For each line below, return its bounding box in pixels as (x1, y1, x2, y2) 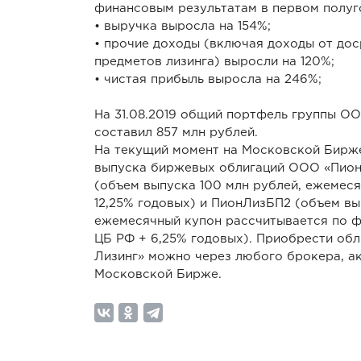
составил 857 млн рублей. (94, 127, 258, 138)
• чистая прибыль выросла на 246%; (94, 74, 322, 85)
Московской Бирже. (94, 269, 222, 280)
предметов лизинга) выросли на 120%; (94, 56, 334, 67)
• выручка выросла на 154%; (94, 21, 271, 31)
